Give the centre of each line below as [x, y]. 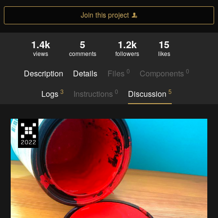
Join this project [105, 15]
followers [127, 53]
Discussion [148, 94]
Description [43, 73]
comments [82, 53]
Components [163, 73]
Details [85, 73]
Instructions [94, 94]
